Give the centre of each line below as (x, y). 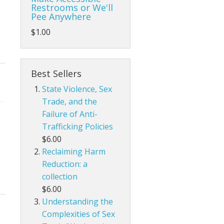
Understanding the (78, 202)
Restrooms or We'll (72, 8)
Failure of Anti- (70, 114)
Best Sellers (56, 74)
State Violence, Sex (77, 89)
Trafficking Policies (78, 127)
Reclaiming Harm (74, 152)
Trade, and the (70, 102)
